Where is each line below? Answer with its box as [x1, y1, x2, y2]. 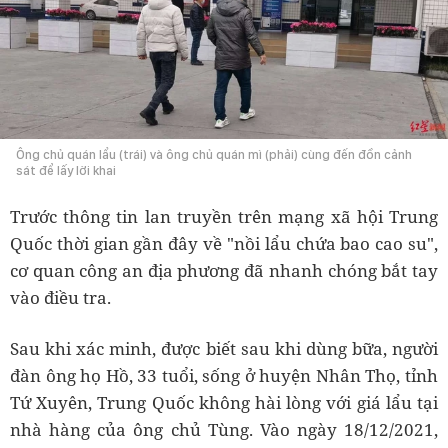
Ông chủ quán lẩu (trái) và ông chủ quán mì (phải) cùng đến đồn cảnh [16, 146, 412, 162]
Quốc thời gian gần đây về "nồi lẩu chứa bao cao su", [10, 231, 438, 255]
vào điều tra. [10, 285, 111, 309]
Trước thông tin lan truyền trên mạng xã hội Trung [10, 204, 438, 228]
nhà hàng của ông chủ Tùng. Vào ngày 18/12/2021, [10, 417, 438, 441]
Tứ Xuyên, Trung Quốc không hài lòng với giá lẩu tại [10, 390, 438, 414]
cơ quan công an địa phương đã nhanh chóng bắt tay [10, 258, 438, 282]
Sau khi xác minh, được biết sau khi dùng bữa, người [10, 336, 438, 360]
